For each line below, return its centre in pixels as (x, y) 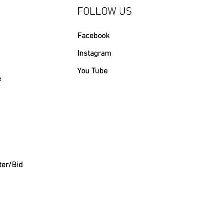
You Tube (93, 72)
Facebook (94, 36)
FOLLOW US (105, 12)
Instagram (95, 54)
